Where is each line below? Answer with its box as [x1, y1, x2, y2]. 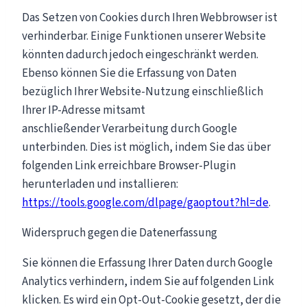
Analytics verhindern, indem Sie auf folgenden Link [22, 273, 274, 290]
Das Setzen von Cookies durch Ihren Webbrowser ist [22, 9, 278, 26]
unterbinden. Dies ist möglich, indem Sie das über [22, 138, 271, 156]
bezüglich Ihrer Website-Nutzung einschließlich [22, 83, 263, 100]
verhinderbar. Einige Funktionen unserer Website [22, 27, 266, 45]
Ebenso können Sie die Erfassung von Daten [22, 64, 236, 82]
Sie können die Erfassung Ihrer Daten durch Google [22, 254, 273, 271]
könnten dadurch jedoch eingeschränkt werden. [22, 46, 258, 63]
